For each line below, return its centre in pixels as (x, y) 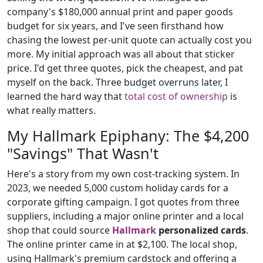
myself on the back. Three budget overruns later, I (117, 82)
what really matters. (51, 110)
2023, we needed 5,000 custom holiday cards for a (118, 188)
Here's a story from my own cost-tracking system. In (123, 174)
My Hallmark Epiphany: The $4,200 (128, 136)
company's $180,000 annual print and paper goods (120, 12)
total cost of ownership (176, 96)
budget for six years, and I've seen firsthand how (115, 26)
